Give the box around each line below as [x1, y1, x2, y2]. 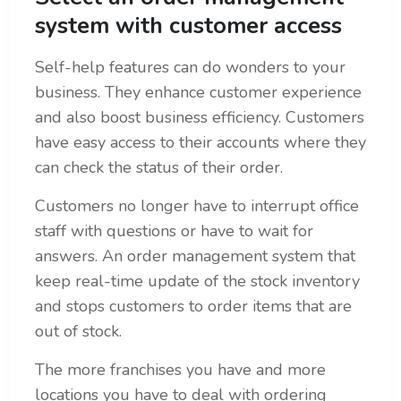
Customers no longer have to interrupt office [35, 195, 359, 218]
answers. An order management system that [35, 245, 355, 268]
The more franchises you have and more [35, 359, 326, 381]
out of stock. [35, 320, 122, 343]
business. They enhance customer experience [35, 81, 362, 104]
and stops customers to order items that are [35, 295, 352, 318]
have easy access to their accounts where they [35, 132, 366, 154]
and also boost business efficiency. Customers [35, 107, 364, 129]
